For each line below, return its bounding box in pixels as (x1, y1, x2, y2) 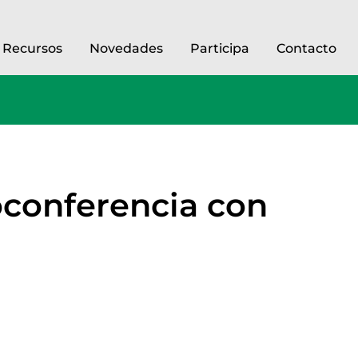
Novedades (89, 41, 163, 56)
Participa (190, 41, 249, 56)
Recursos (2, 41, 62, 56)
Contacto (276, 41, 336, 56)
